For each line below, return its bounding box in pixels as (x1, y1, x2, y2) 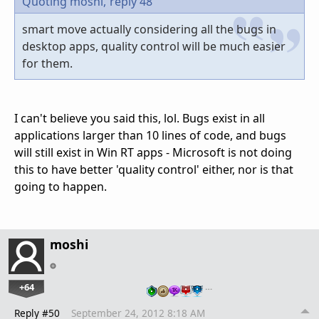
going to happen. (14, 179, 107, 195)
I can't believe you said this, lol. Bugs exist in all (14, 110, 265, 127)
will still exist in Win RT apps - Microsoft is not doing (14, 145, 292, 161)
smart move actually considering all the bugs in (22, 21, 276, 38)
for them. (22, 56, 73, 72)
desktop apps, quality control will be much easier (22, 38, 286, 55)
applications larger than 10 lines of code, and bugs (14, 127, 286, 144)
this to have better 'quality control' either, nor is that (14, 162, 293, 178)
